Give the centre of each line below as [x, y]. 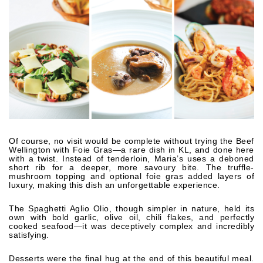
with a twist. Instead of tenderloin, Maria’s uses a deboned [131, 159]
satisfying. [29, 235]
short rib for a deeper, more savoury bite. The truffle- [131, 168]
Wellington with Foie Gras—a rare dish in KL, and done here [131, 150]
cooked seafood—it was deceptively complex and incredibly [131, 226]
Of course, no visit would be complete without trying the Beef [131, 141]
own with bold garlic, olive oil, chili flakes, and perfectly [131, 218]
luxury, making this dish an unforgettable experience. [114, 185]
